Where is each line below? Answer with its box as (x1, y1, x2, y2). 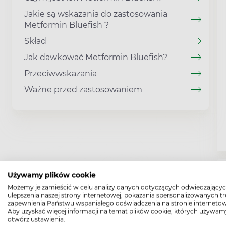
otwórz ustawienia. (8, 215, 65, 223)
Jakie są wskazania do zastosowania (24, 9, 167, 19)
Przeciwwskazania (24, 68, 97, 78)
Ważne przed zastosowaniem (24, 84, 142, 94)
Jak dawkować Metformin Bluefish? (24, 52, 167, 62)
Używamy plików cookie (8, 171, 96, 179)
